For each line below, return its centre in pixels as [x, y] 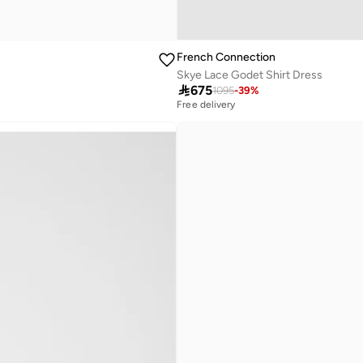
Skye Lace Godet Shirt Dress [250, 75]
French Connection [226, 57]
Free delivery [206, 104]
